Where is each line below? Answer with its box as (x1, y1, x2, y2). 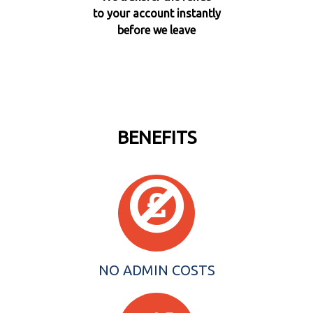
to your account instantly (92, 6, 221, 20)
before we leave (117, 23, 196, 36)
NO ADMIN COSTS (98, 261, 215, 278)
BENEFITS (117, 127, 196, 148)
